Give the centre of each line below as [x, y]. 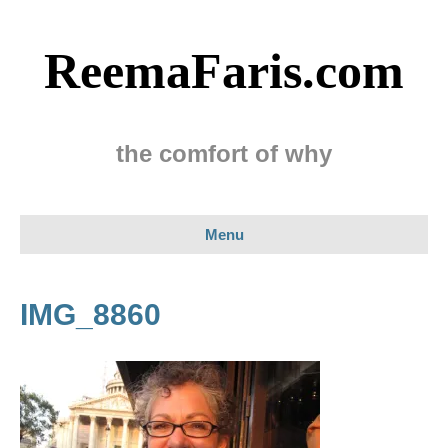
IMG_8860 [90, 314]
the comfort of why [224, 153]
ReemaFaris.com [224, 71]
